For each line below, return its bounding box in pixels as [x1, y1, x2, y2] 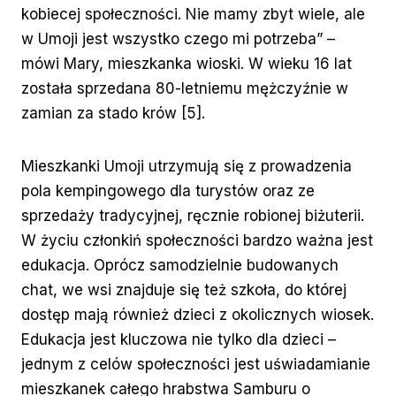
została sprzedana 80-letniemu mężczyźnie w [21, 80, 348, 98]
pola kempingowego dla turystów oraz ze [21, 182, 315, 201]
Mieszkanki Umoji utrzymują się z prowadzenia [21, 157, 352, 176]
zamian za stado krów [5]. [21, 104, 205, 123]
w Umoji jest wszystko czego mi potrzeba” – [21, 30, 335, 49]
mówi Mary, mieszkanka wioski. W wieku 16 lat [21, 55, 352, 73]
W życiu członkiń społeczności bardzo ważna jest [21, 232, 373, 250]
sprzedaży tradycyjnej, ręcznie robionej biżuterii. [21, 207, 364, 225]
